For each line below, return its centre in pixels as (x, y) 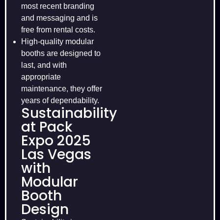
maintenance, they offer (62, 89)
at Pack (47, 127)
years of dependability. (60, 101)
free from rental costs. (58, 30)
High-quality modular (57, 42)
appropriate (41, 77)
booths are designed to (61, 54)
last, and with (44, 65)
